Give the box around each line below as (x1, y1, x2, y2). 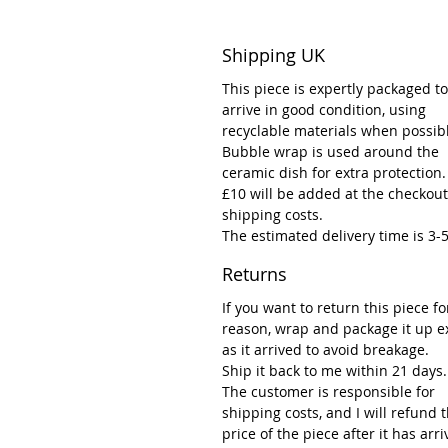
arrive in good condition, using (222, 99, 426, 119)
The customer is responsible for (222, 381, 435, 401)
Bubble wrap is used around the (222, 141, 439, 161)
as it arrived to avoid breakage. (222, 339, 429, 359)
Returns (222, 261, 287, 286)
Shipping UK (222, 42, 325, 67)
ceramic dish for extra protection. (222, 162, 446, 182)
